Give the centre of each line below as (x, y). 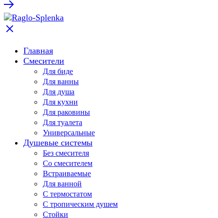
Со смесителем (68, 163)
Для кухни (60, 102)
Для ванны (61, 81)
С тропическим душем (80, 204)
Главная (38, 50)
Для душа (59, 91)
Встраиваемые (67, 173)
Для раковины (66, 112)
